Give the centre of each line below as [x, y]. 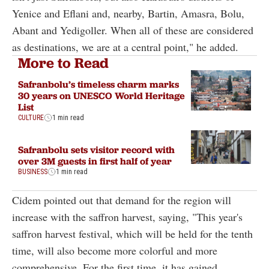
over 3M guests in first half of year [95, 161]
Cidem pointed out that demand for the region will [122, 200]
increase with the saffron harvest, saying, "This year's [127, 217]
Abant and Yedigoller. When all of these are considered [133, 30]
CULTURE [31, 117]
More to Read [63, 63]
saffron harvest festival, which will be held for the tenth [132, 234]
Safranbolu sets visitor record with [96, 150]
